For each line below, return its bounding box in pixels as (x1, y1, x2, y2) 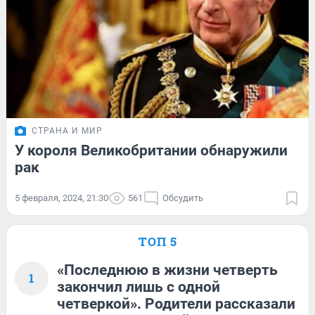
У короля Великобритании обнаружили (15, 142, 288, 160)
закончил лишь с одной (57, 278, 220, 296)
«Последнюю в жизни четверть (57, 262, 278, 279)
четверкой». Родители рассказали (57, 295, 295, 313)
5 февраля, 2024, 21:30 (15, 193, 108, 204)
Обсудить (162, 193, 203, 204)
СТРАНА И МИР (32, 126, 103, 136)
